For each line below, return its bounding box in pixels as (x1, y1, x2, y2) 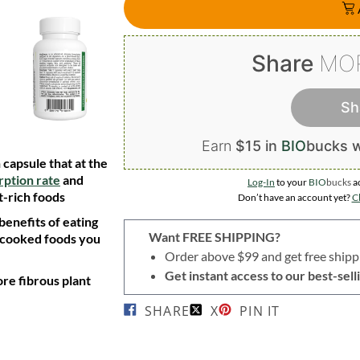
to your (275, 177, 309, 187)
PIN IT (239, 302, 280, 320)
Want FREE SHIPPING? (149, 229, 280, 244)
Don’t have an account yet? (237, 192, 350, 202)
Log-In (247, 177, 275, 187)
